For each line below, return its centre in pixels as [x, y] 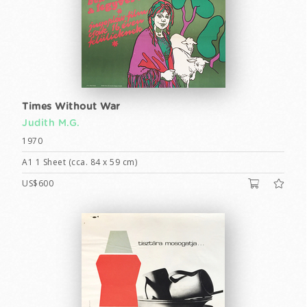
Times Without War [71, 107]
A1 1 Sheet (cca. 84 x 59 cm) [79, 162]
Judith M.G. [51, 123]
